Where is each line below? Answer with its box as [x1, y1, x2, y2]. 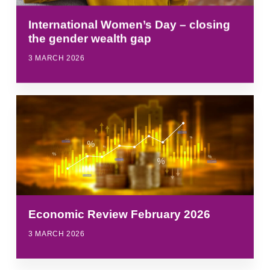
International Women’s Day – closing [28, 18, 231, 31]
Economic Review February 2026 [28, 207, 211, 221]
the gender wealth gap [28, 32, 152, 45]
